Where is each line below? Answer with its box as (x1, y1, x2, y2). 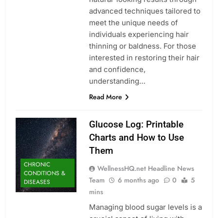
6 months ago (117, 175, 159, 185)
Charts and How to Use (89, 131, 184, 143)
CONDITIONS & (24, 169, 65, 178)
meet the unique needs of (89, 18, 178, 27)
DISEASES (24, 178, 50, 187)
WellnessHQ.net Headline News (97, 163, 194, 173)
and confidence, (89, 64, 145, 74)
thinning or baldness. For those (89, 41, 196, 51)
